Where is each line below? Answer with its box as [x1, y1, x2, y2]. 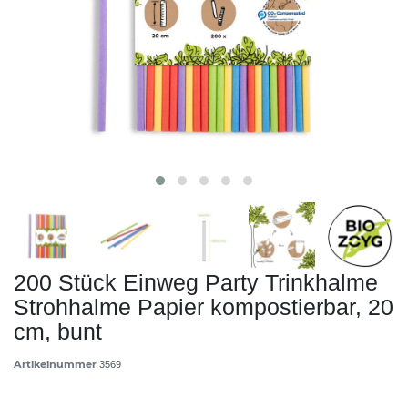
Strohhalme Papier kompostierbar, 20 [14, 293, 393, 320]
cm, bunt [14, 318, 102, 344]
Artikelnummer [14, 357, 99, 371]
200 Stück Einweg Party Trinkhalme [14, 269, 378, 295]
